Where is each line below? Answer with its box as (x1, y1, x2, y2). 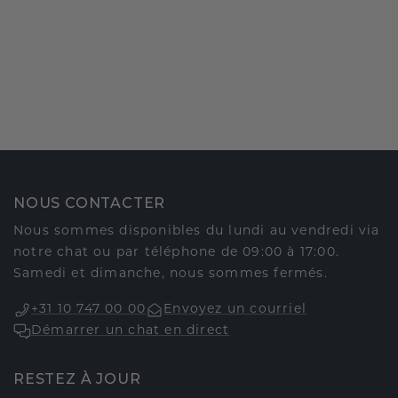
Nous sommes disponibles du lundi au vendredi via (13, 225, 380, 239)
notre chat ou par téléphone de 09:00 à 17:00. (13, 246, 340, 260)
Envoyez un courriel (163, 303, 307, 317)
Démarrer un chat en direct (31, 324, 230, 338)
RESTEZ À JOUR (13, 370, 141, 388)
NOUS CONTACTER (13, 195, 166, 212)
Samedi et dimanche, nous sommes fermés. (13, 267, 328, 282)
